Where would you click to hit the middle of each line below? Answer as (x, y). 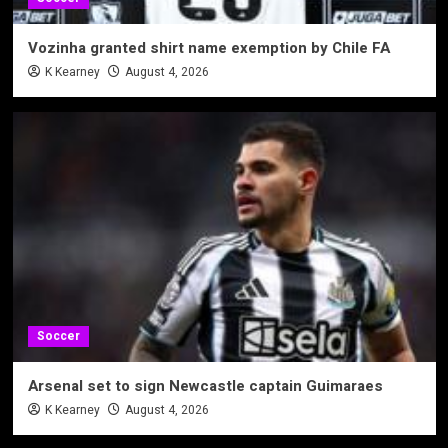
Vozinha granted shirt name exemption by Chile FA (208, 47)
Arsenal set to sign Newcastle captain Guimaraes (205, 385)
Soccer (58, 335)
